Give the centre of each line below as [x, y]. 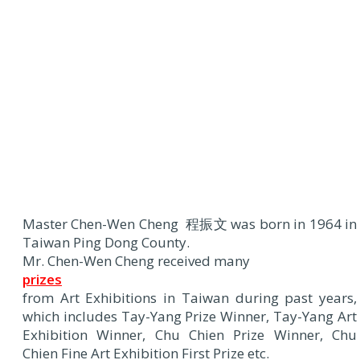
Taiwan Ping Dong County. [106, 242]
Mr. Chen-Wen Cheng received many [136, 260]
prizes [42, 279]
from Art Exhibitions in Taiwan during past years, [190, 297]
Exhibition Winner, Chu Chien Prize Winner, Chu [190, 334]
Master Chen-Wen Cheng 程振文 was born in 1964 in [190, 223]
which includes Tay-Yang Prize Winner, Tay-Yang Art [190, 316]
